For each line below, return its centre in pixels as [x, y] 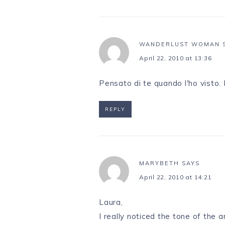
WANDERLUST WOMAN [180, 44]
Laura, [111, 202]
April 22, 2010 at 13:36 [176, 58]
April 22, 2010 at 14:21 [176, 177]
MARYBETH [159, 163]
